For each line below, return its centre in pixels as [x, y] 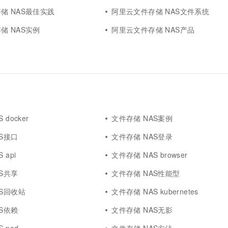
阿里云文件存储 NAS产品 [153, 30]
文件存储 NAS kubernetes [155, 191]
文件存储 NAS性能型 [146, 173]
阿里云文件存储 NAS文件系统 [161, 11]
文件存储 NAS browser [150, 155]
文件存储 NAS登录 [142, 136]
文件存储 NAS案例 [142, 118]
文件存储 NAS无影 [142, 210]
